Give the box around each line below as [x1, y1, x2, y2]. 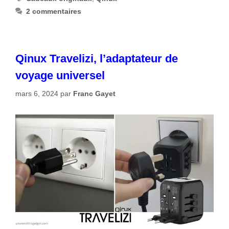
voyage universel [15, 68, 105, 82]
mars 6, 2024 [15, 89, 58, 98]
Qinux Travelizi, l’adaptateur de [15, 52, 178, 65]
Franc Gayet [73, 89, 116, 98]
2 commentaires [26, 7, 82, 16]
